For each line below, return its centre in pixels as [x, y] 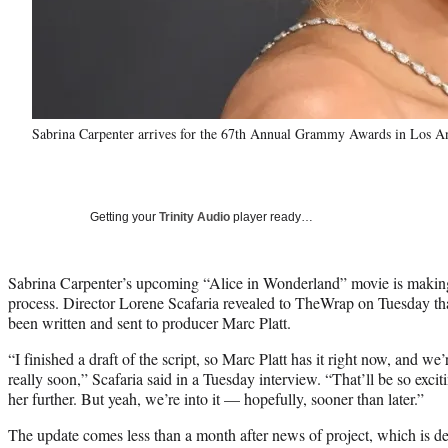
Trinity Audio [194, 216]
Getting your [124, 216]
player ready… [271, 216]
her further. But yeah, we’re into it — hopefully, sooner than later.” [216, 398]
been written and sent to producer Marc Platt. [149, 322]
